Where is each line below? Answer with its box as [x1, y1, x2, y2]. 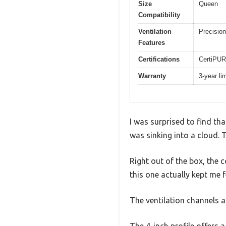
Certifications [138, 55, 180, 63]
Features [138, 38, 165, 46]
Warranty [138, 72, 166, 80]
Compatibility [138, 11, 180, 19]
